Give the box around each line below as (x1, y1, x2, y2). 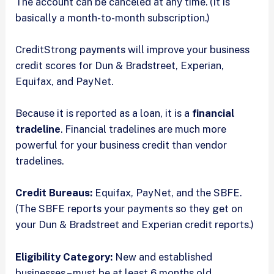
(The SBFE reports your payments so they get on (15, 202, 243, 215)
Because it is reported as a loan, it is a (15, 107, 193, 120)
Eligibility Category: (15, 250, 113, 263)
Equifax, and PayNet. (15, 75, 116, 87)
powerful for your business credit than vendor (15, 139, 228, 152)
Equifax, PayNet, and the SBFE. (92, 187, 242, 199)
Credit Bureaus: (15, 187, 93, 199)
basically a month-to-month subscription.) (15, 11, 210, 24)
